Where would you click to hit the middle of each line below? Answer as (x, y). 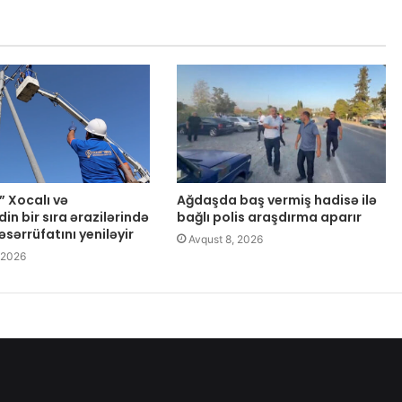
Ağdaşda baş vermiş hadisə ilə (276, 200)
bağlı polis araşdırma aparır (269, 217)
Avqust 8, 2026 (225, 239)
